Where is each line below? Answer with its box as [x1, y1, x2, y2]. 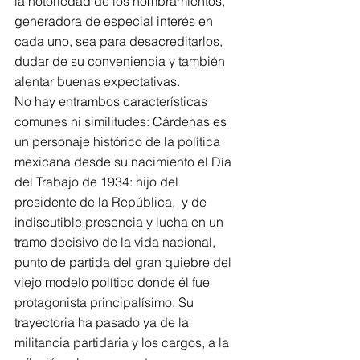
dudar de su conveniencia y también [14, 53, 228, 69]
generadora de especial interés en [14, 13, 216, 29]
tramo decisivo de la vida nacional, [14, 234, 219, 250]
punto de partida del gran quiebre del [14, 254, 235, 270]
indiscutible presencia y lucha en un [14, 214, 227, 230]
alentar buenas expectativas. [14, 73, 180, 89]
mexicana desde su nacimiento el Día [14, 153, 235, 170]
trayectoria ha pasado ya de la [14, 314, 192, 330]
